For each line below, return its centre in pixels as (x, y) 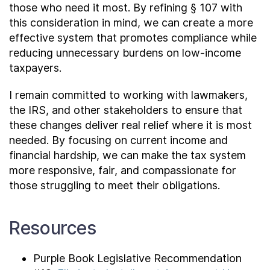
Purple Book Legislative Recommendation (137, 258)
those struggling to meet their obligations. (115, 185)
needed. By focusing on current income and (118, 140)
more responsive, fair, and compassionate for (123, 170)
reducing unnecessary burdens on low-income (125, 52)
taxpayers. (35, 67)
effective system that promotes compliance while (133, 37)
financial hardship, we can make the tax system (127, 155)
